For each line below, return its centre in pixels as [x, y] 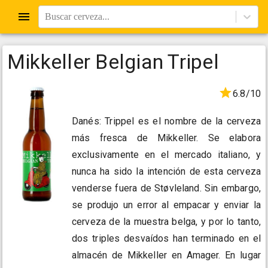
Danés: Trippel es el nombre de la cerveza [166, 121]
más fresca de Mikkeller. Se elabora [166, 138]
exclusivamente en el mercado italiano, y [166, 155]
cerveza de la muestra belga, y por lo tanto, [166, 222]
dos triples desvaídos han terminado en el [166, 239]
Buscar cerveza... [77, 16]
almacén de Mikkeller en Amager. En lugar [166, 255]
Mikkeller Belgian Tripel [113, 62]
